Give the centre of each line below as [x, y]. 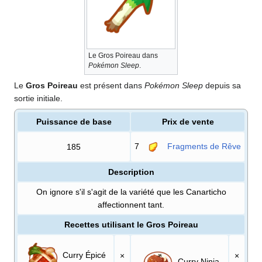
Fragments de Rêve [204, 146]
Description [131, 172]
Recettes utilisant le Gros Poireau [131, 224]
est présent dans [111, 85]
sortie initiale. [38, 98]
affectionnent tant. [131, 204]
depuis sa [222, 85]
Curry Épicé [83, 255]
